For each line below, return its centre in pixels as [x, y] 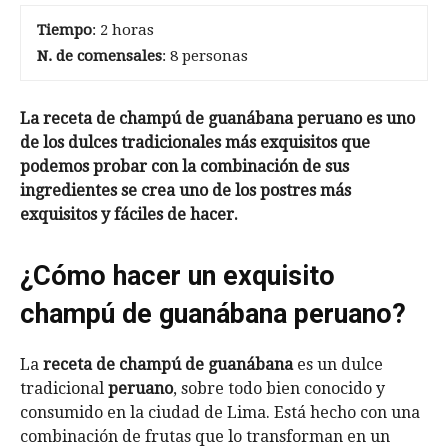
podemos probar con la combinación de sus [184, 166]
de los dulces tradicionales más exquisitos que [195, 142]
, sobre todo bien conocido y [279, 388]
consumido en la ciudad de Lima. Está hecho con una [220, 412]
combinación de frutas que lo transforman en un [205, 436]
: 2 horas [123, 30]
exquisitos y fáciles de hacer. [129, 214]
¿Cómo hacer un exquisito [177, 276]
